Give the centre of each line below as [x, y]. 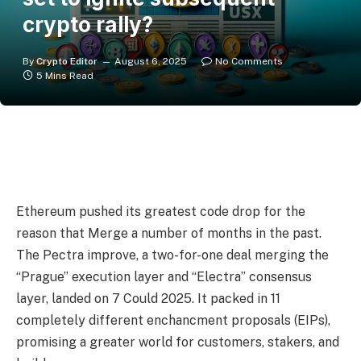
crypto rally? [88, 25]
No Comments [249, 61]
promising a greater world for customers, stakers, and [178, 342]
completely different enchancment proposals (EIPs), [173, 321]
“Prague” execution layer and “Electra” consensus [164, 277]
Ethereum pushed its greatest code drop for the [161, 212]
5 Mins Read [65, 76]
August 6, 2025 [151, 61]
